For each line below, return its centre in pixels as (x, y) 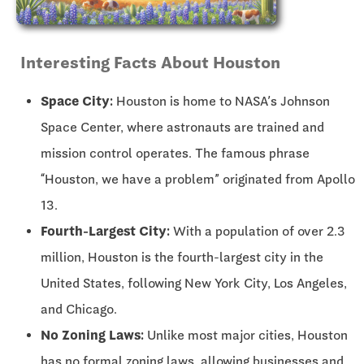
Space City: (77, 102)
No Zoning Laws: (92, 336)
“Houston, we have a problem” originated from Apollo (198, 180)
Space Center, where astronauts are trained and (182, 128)
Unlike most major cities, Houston (246, 336)
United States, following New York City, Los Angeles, (194, 284)
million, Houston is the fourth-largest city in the (182, 258)
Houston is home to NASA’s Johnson (221, 102)
